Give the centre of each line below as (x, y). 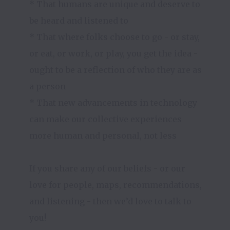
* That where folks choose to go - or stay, (114, 37)
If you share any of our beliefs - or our (107, 168)
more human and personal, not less (103, 136)
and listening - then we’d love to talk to (110, 201)
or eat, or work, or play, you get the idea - (113, 53)
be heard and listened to (79, 21)
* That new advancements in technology (113, 103)
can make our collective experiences (106, 119)
